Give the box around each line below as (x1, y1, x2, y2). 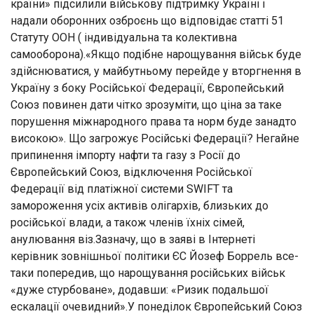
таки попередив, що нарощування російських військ (11, 266, 285, 280)
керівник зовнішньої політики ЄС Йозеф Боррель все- (11, 249, 299, 263)
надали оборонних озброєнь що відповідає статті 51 (11, 13, 284, 27)
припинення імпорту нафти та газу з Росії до (11, 148, 240, 162)
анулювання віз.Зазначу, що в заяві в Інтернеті (11, 232, 255, 246)
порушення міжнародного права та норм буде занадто (11, 114, 296, 128)
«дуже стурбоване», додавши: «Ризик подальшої (11, 282, 268, 296)
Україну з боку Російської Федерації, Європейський (11, 81, 284, 95)
